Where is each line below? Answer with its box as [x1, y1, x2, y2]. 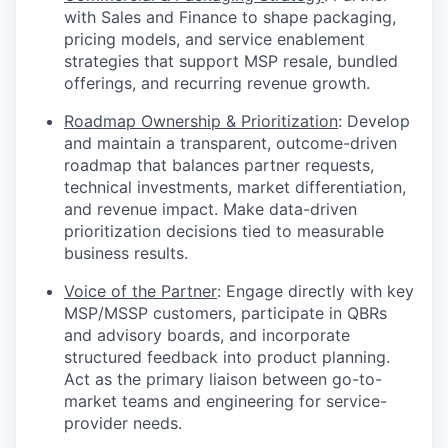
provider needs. [64, 413, 182, 434]
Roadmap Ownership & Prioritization [64, 111, 338, 132]
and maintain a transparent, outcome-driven [64, 133, 397, 154]
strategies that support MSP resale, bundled [64, 51, 398, 72]
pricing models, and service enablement [64, 29, 365, 50]
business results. [64, 243, 188, 264]
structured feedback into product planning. [64, 347, 390, 368]
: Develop [338, 111, 410, 132]
